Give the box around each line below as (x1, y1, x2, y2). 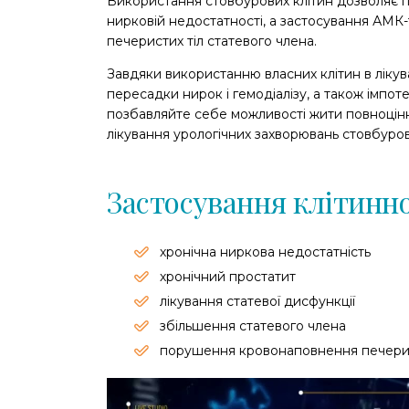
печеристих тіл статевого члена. (107, 33, 317, 49)
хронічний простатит (160, 268, 296, 285)
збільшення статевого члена (160, 318, 346, 334)
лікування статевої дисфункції (160, 293, 355, 309)
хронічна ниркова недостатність (160, 244, 371, 260)
